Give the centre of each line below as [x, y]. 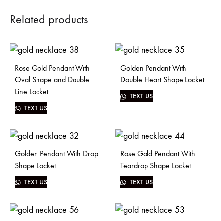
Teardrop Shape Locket [156, 166]
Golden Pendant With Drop [56, 154]
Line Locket [32, 92]
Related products [49, 19]
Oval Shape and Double [52, 80]
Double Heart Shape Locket [162, 80]
